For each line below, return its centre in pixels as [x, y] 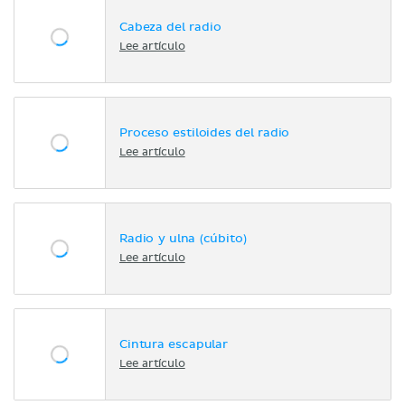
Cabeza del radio [170, 28]
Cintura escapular [174, 345]
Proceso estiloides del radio [205, 134]
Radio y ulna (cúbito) [183, 240]
